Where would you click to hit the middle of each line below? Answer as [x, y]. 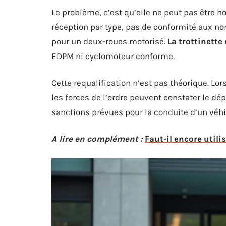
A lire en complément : [97, 139]
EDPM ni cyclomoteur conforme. [113, 56]
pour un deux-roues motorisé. [109, 41]
